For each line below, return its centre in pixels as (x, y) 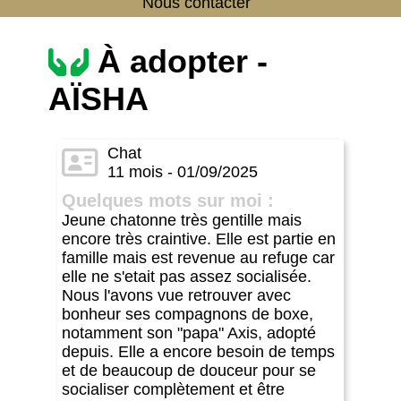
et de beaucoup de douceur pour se (189, 370)
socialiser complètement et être (173, 389)
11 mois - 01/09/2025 (183, 171)
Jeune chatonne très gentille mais (182, 220)
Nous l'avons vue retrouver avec (176, 295)
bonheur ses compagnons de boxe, (188, 314)
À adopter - (178, 61)
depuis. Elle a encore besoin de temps (198, 351)
